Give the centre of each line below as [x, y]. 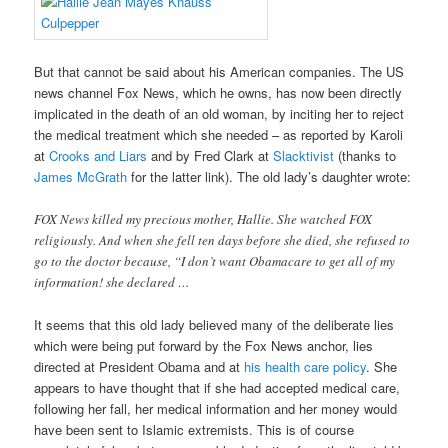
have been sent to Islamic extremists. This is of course [194, 429]
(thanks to [365, 156]
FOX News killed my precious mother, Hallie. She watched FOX [203, 218]
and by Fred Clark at [210, 156]
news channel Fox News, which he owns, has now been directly [218, 93]
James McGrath [81, 177]
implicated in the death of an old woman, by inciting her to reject [219, 114]
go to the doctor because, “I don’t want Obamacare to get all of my [215, 260]
